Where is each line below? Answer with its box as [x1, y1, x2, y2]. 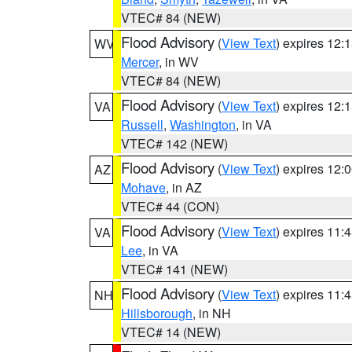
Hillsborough [121, 304, 192, 322]
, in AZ [166, 178, 202, 196]
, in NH [192, 304, 231, 322]
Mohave [121, 178, 166, 196]
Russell [121, 115, 163, 134]
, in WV [159, 53, 199, 71]
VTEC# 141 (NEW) [121, 260, 228, 278]
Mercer [121, 53, 159, 71]
